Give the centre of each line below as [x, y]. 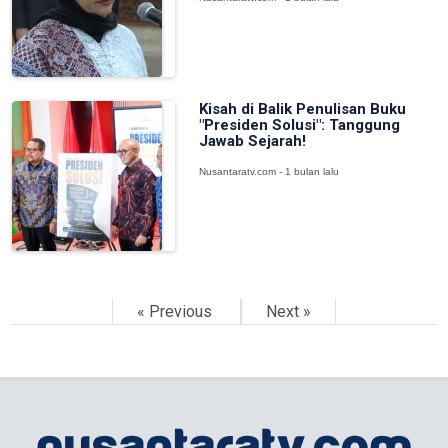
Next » [288, 311]
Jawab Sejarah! [252, 141]
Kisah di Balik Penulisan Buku [302, 109]
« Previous [176, 311]
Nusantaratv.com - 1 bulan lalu [268, 171]
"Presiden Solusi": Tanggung [299, 125]
